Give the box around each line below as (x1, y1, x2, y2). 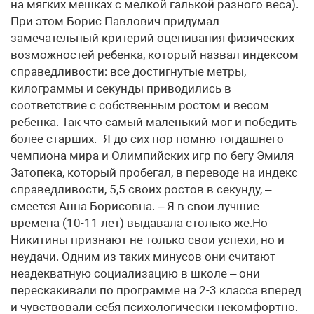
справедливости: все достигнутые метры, (11, 64, 246, 78)
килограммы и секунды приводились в (11, 81, 231, 95)
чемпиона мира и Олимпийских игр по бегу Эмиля (11, 149, 294, 163)
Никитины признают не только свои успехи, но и (11, 233, 285, 247)
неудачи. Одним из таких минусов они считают (11, 250, 275, 264)
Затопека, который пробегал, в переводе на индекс (11, 165, 298, 179)
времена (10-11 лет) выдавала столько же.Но (11, 216, 268, 230)
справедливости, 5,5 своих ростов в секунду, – (11, 182, 271, 196)
